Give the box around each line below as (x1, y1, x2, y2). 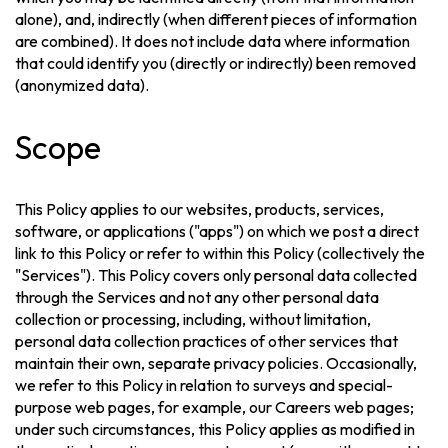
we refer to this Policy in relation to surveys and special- (15, 375, 394, 396)
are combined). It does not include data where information (15, 31, 411, 52)
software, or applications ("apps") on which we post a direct (15, 221, 420, 242)
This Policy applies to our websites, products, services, (15, 199, 385, 220)
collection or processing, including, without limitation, (15, 309, 372, 330)
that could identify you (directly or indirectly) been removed (15, 53, 417, 74)
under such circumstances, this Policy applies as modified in (15, 419, 416, 440)
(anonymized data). (15, 75, 150, 96)
